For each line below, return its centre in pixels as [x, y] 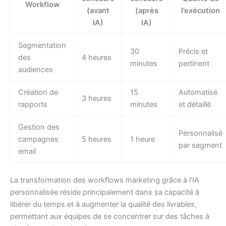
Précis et [193, 52]
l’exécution [201, 11]
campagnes [38, 139]
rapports [33, 105]
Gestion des [39, 127]
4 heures [96, 58]
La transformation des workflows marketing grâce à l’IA [105, 180]
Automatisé [198, 93]
